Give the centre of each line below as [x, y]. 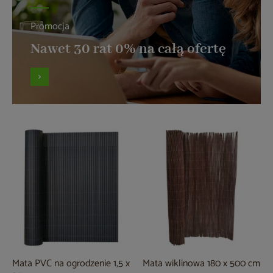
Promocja [50, 27]
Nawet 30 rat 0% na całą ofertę [128, 49]
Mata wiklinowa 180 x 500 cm [201, 264]
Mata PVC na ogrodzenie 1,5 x [71, 264]
